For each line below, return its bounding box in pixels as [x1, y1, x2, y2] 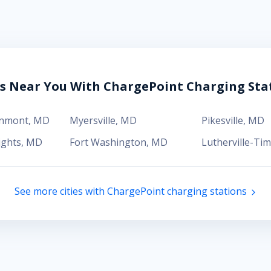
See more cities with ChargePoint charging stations [15, 184, 247, 198]
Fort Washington [70, 135, 147, 149]
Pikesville [201, 114, 243, 127]
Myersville [70, 114, 116, 127]
